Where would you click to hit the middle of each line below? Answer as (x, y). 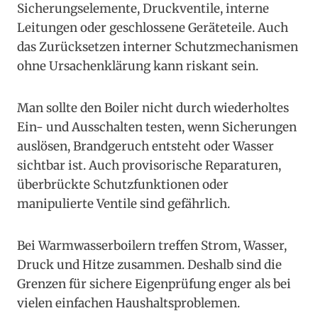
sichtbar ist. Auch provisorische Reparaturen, (149, 166)
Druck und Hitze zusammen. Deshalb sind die (149, 265)
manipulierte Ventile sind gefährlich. (124, 204)
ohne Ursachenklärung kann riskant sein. (138, 66)
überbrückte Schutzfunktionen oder (123, 185)
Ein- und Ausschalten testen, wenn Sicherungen (157, 127)
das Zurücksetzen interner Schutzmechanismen (158, 47)
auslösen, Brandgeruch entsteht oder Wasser (146, 147)
